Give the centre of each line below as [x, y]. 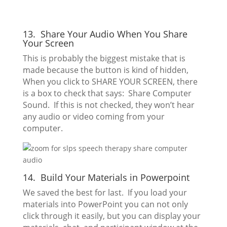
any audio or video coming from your [93, 117]
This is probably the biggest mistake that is [104, 59]
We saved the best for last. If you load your [105, 193]
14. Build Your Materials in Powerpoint [106, 178]
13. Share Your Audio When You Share [105, 34]
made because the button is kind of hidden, [105, 70]
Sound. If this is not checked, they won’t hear [108, 105]
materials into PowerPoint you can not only [105, 204]
